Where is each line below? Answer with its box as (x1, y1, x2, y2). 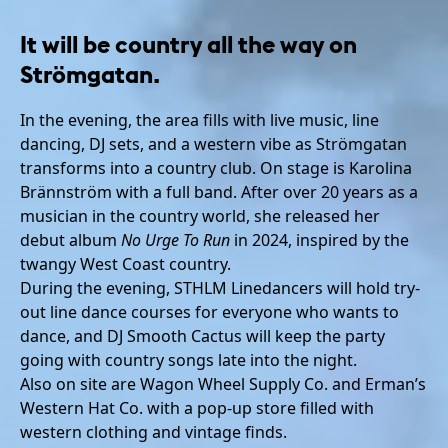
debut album (20, 228, 121, 251)
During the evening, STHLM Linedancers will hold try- (20, 276, 420, 299)
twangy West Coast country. (20, 252, 231, 275)
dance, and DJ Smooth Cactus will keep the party (20, 324, 385, 347)
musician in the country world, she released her (20, 204, 380, 227)
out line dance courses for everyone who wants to (20, 300, 399, 323)
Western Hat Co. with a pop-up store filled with (20, 396, 374, 419)
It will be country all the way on (20, 26, 357, 59)
